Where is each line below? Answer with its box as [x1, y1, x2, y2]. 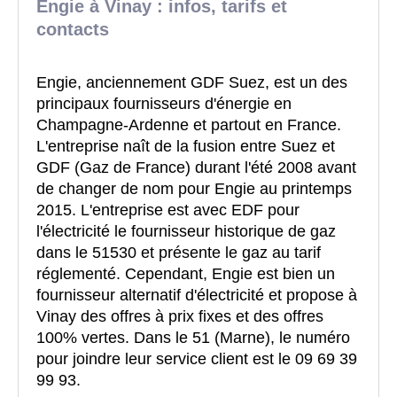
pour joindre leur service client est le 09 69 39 [36, 350, 357, 369]
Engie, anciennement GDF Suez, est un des [36, 74, 347, 92]
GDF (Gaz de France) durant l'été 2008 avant [36, 159, 356, 177]
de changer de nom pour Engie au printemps [36, 180, 352, 198]
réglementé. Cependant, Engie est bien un [36, 265, 335, 284]
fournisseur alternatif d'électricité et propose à [36, 286, 357, 305]
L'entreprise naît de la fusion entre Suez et [36, 137, 335, 156]
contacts [36, 19, 109, 40]
